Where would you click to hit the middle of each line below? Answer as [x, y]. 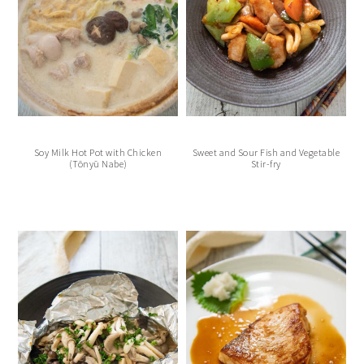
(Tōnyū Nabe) [98, 163]
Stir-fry [266, 163]
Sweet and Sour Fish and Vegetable [266, 152]
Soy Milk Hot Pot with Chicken [98, 152]
